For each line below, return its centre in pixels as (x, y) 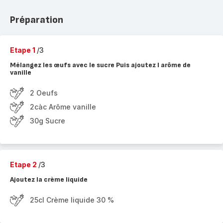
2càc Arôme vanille (63, 107)
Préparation (37, 20)
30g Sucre (48, 121)
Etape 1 (23, 50)
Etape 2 (24, 165)
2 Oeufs (44, 93)
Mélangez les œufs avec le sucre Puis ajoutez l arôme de (100, 65)
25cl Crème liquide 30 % (72, 200)
